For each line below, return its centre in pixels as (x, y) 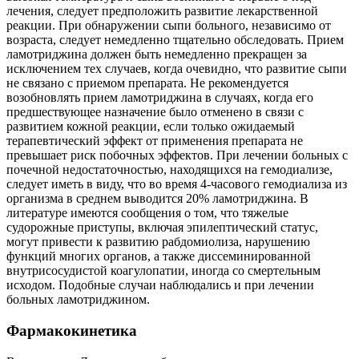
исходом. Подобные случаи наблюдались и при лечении (160, 285)
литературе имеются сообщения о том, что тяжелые (147, 213)
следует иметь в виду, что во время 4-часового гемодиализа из (177, 184)
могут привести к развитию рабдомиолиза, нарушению (158, 242)
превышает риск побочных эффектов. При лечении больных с (177, 155)
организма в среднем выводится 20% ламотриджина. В (157, 199)
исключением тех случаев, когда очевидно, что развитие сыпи (177, 69)
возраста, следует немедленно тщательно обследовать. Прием (175, 40)
